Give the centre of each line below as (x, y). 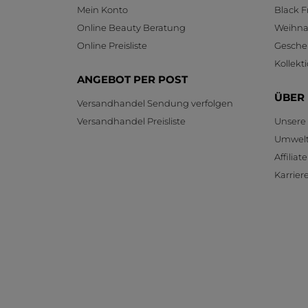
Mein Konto (102, 9)
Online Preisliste (112, 45)
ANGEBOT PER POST (132, 79)
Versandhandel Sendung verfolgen (155, 103)
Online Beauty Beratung (131, 27)
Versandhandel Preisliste (131, 121)
